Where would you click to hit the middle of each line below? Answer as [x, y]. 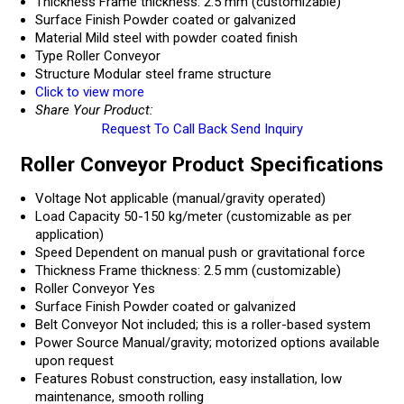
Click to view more [90, 92]
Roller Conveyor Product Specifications [202, 164]
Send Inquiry [266, 129]
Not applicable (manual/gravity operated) [205, 199]
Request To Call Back [164, 129]
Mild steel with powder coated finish [192, 38]
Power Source [77, 343]
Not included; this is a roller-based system [246, 325]
